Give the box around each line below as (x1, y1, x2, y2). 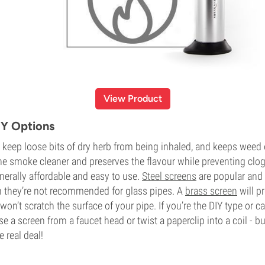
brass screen (185, 184, 237, 197)
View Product (103, 92, 162, 104)
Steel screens (142, 169, 196, 182)
